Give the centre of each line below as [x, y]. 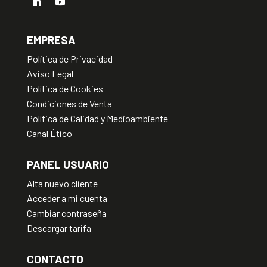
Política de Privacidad [69, 58]
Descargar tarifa [59, 228]
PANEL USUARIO [68, 164]
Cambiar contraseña [66, 213]
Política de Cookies [65, 88]
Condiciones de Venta [69, 103]
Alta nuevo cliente [62, 183]
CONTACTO [55, 259]
